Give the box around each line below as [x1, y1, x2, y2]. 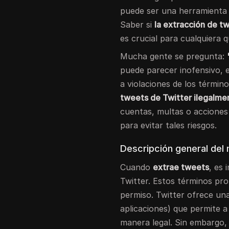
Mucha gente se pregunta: [120, 51, 227, 61]
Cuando [120, 162, 153, 172]
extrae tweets [153, 162, 210, 172]
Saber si [120, 19, 155, 30]
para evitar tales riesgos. [120, 120, 217, 130]
